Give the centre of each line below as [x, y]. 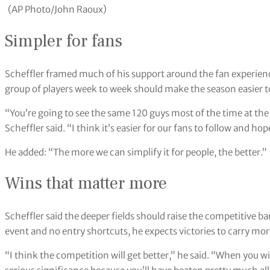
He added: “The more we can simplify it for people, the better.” [136, 152]
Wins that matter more [86, 184]
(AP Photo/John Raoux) [57, 10]
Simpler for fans [64, 42]
